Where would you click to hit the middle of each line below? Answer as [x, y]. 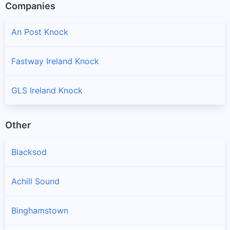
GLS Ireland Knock [47, 90]
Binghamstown [40, 211]
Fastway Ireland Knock [55, 61]
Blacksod [29, 152]
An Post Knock [40, 32]
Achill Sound [35, 181]
